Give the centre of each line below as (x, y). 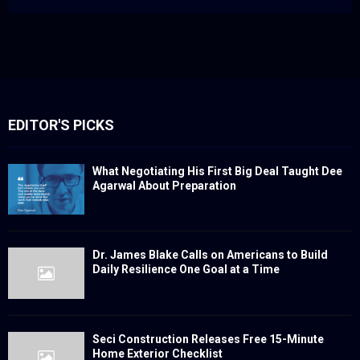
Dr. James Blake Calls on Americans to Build (210, 255)
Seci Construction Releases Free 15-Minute (208, 339)
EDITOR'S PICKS (61, 125)
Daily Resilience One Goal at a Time (186, 270)
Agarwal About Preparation (164, 186)
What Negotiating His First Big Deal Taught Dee (217, 172)
